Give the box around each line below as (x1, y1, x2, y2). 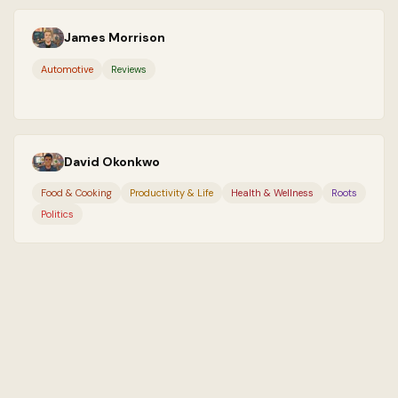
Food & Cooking (40, 187, 112, 200)
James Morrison (63, 29, 165, 46)
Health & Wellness (230, 187, 314, 200)
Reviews (110, 62, 147, 76)
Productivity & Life (129, 187, 213, 200)
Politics (40, 208, 74, 221)
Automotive (40, 62, 93, 76)
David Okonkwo (63, 154, 160, 171)
